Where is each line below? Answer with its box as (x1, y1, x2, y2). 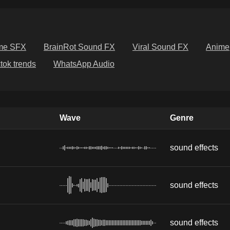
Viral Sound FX (132, 43, 188, 52)
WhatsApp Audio (53, 60, 114, 69)
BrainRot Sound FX (44, 43, 115, 52)
